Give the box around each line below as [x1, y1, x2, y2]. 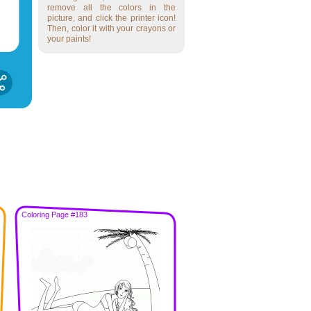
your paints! [47, 34, 91, 44]
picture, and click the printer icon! [47, 13, 176, 23]
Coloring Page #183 [22, 210, 87, 219]
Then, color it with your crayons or [47, 24, 176, 33]
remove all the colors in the [47, 3, 176, 12]
